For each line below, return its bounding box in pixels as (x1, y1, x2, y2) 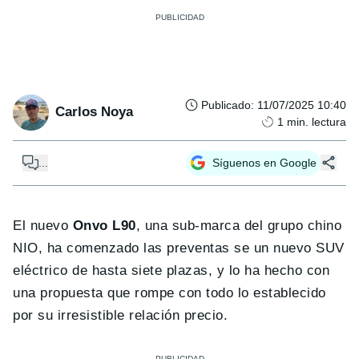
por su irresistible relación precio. (13, 307, 228, 323)
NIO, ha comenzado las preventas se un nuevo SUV (13, 240, 345, 256)
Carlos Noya (55, 104, 133, 120)
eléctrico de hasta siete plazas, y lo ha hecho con (13, 262, 330, 278)
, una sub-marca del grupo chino (135, 217, 342, 233)
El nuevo (13, 217, 73, 233)
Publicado (201, 98, 251, 111)
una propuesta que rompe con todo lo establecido (13, 284, 326, 301)
